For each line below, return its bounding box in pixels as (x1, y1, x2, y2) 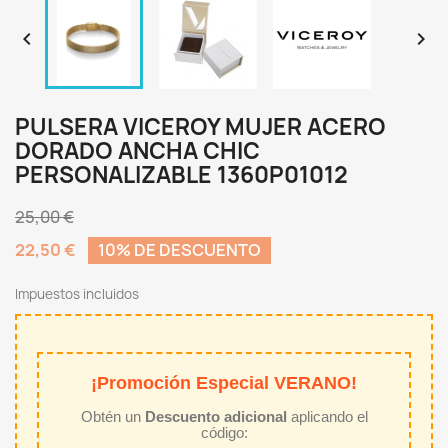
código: (200, 424, 248, 441)
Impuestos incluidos (15, 285, 139, 303)
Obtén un (80, 408, 145, 425)
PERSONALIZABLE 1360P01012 (15, 160, 348, 190)
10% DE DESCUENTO (98, 239, 261, 261)
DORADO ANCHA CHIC (15, 136, 260, 166)
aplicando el (286, 408, 368, 425)
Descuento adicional (144, 408, 287, 425)
